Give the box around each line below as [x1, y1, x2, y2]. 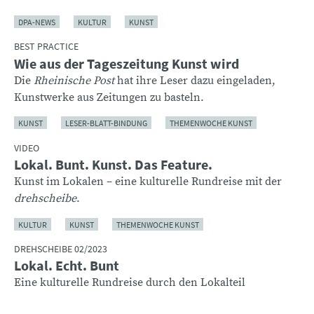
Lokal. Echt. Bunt [14, 257, 119, 275]
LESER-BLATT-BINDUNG [65, 117, 147, 128]
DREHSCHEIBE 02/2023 [14, 243, 107, 256]
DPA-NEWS [18, 16, 55, 27]
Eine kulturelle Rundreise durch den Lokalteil [14, 275, 245, 290]
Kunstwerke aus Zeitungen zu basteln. [14, 90, 204, 104]
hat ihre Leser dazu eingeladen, [114, 73, 275, 88]
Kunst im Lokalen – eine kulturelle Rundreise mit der [14, 175, 282, 189]
